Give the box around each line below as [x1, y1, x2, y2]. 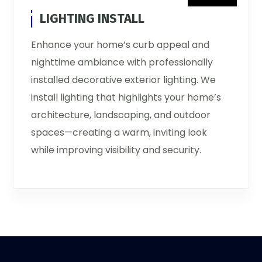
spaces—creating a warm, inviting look [31, 126, 208, 140]
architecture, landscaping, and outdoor [31, 108, 211, 122]
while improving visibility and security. [31, 143, 202, 157]
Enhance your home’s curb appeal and [31, 38, 210, 52]
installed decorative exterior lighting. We [31, 73, 216, 87]
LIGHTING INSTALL [40, 11, 145, 27]
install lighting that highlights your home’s [31, 91, 222, 105]
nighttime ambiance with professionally [31, 56, 213, 70]
